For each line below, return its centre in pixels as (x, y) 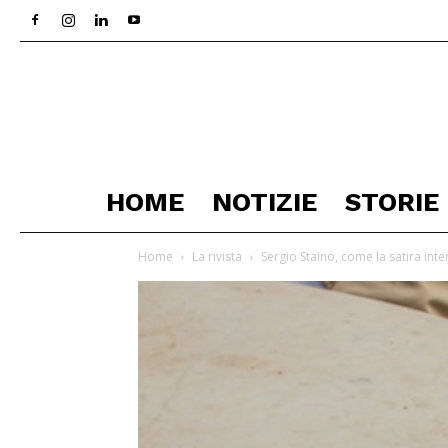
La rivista (217, 256)
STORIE (392, 202)
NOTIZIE (264, 202)
